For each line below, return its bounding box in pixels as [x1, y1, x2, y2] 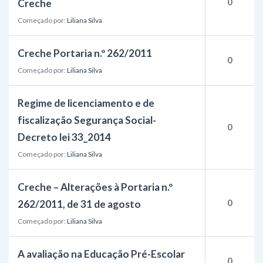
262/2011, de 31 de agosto [18, 198, 141, 210]
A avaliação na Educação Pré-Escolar [18, 248, 185, 260]
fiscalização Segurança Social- [18, 114, 156, 126]
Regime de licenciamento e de [18, 97, 154, 109]
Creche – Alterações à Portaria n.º [18, 181, 173, 193]
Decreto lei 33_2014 [18, 131, 111, 143]
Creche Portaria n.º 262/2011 [18, 47, 152, 59]
